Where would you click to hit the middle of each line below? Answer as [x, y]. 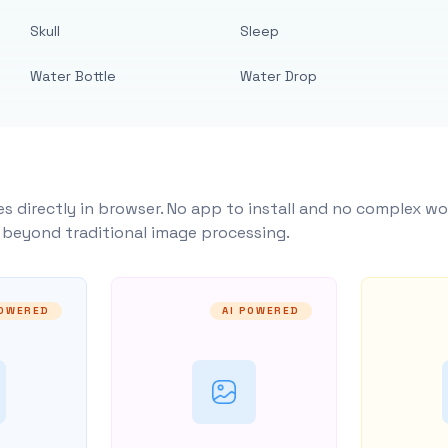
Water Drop [278, 76]
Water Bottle [73, 76]
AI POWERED [261, 310]
